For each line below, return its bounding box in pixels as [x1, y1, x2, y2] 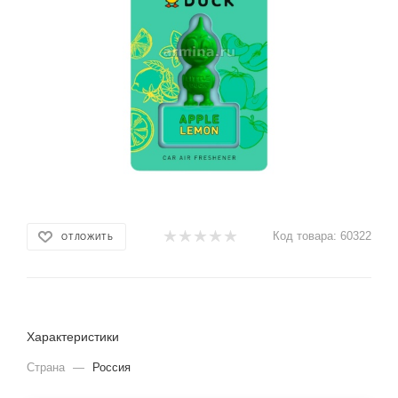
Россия [92, 361, 131, 374]
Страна [27, 361, 68, 374]
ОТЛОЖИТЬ [61, 232, 114, 242]
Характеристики [27, 330, 119, 344]
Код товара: [273, 229, 337, 243]
